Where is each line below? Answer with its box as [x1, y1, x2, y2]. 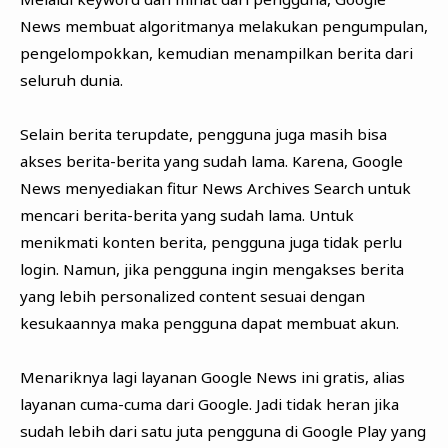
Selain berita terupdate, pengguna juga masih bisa [19, 123, 387, 144]
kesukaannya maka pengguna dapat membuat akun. [19, 312, 399, 333]
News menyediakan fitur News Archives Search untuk [19, 177, 411, 198]
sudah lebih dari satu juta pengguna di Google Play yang [19, 420, 426, 441]
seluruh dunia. [19, 69, 123, 90]
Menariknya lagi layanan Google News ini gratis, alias [19, 366, 405, 387]
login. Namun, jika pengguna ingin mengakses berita [19, 258, 404, 279]
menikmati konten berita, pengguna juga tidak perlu [19, 231, 402, 252]
